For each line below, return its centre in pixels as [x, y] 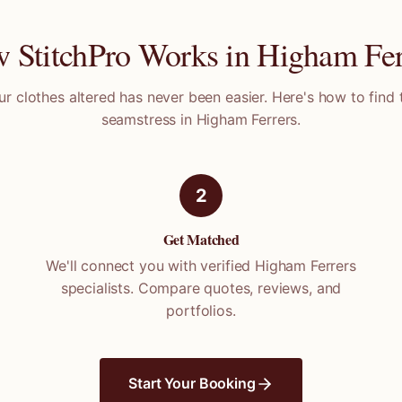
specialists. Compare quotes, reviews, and [201, 288]
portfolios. [201, 310]
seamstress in [149, 119]
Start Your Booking [192, 383]
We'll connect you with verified [151, 266]
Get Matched [201, 239]
